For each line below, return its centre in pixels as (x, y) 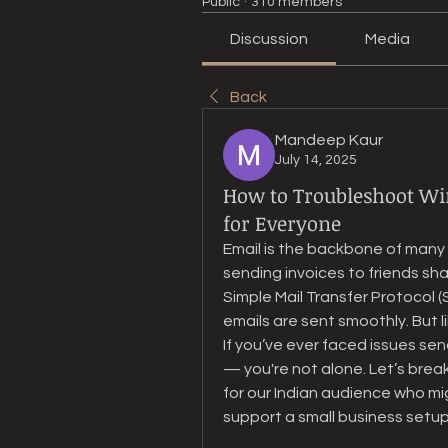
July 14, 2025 (316, 160)
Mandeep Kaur (329, 140)
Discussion (269, 39)
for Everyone (282, 223)
